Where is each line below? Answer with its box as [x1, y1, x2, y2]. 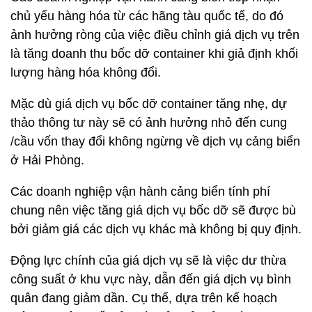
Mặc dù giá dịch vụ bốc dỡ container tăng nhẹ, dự [10, 97, 287, 111]
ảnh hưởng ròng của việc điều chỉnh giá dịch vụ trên [10, 28, 299, 42]
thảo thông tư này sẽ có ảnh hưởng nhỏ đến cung [10, 116, 287, 130]
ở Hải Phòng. [10, 153, 84, 167]
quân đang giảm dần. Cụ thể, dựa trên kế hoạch [10, 291, 277, 305]
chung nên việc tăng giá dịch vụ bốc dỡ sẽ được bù [10, 203, 296, 217]
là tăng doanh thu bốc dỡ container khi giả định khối [10, 47, 298, 61]
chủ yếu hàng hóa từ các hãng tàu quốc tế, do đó [10, 9, 283, 23]
